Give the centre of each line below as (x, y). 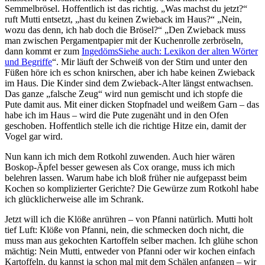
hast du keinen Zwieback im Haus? (145, 19)
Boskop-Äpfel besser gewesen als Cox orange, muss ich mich (120, 167)
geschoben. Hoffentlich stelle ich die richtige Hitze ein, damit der (125, 125)
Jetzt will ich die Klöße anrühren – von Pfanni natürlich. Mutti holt (129, 219)
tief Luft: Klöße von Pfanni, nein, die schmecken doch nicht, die (124, 230)
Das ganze (25, 93)
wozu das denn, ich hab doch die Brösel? (81, 30)
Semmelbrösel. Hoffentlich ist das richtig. (83, 8)
